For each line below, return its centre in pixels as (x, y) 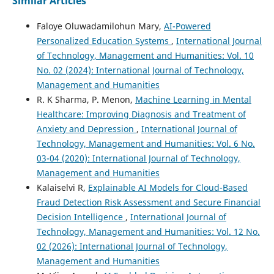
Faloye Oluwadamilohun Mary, (100, 26)
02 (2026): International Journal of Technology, (132, 246)
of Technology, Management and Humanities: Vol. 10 (145, 55)
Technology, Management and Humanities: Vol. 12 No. (148, 231)
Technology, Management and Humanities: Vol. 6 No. (146, 143)
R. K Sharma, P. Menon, (86, 99)
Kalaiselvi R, (62, 187)
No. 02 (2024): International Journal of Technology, (140, 70)
